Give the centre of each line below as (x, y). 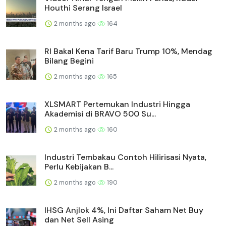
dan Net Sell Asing (79, 219)
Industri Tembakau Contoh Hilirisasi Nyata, (125, 157)
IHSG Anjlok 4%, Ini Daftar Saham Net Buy (124, 210)
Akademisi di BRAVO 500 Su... (100, 114)
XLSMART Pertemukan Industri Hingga (117, 104)
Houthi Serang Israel (83, 8)
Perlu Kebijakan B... (79, 166)
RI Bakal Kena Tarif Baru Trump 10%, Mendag (128, 51)
